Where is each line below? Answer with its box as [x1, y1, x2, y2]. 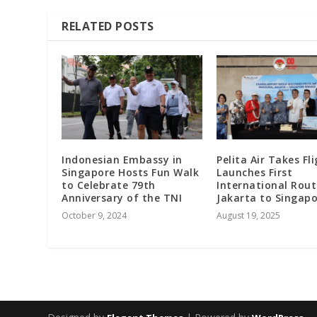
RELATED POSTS [62, 18, 154, 35]
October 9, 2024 [62, 209, 127, 222]
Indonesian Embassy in [62, 153, 183, 167]
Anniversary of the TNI [62, 191, 183, 205]
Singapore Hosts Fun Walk [62, 166, 200, 180]
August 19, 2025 [217, 209, 280, 222]
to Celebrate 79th [62, 178, 156, 192]
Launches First [217, 166, 292, 180]
